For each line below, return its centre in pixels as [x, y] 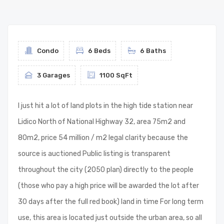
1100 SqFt [115, 75]
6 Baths [152, 51]
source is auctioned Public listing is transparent [94, 154]
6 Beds [98, 51]
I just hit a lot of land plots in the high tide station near [105, 106]
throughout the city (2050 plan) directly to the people [106, 170]
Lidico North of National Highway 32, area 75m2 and [102, 122]
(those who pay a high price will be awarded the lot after [108, 186]
